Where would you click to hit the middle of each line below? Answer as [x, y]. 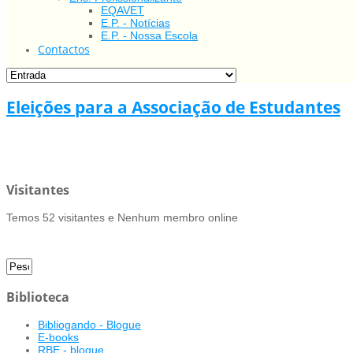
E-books [58, 338]
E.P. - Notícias [136, 22]
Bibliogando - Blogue [89, 325]
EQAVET [123, 10]
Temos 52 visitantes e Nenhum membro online [122, 218]
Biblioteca [38, 297]
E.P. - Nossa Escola [149, 35]
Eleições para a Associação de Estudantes [173, 108]
